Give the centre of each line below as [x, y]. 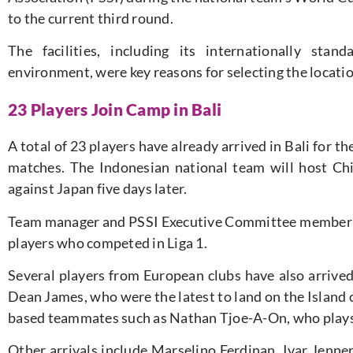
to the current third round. [91, 18]
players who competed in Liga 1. [108, 242]
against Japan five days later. [98, 189]
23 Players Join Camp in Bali [115, 110]
